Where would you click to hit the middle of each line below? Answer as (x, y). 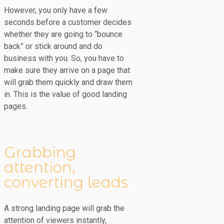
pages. (16, 106)
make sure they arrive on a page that (67, 70)
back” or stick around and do (53, 46)
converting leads (66, 182)
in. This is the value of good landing (65, 94)
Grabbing (40, 152)
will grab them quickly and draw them (68, 82)
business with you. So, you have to (64, 58)
